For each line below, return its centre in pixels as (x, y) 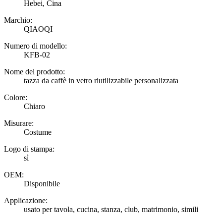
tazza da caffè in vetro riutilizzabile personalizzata (101, 80)
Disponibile (42, 183)
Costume (38, 132)
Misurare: (19, 123)
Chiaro (34, 106)
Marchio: (18, 20)
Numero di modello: (35, 46)
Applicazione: (26, 200)
